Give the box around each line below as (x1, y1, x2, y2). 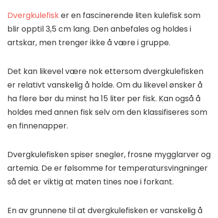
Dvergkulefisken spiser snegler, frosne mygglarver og (7, 149, 211, 161)
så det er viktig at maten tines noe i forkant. (7, 176, 174, 188)
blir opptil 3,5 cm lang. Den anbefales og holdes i (7, 23, 191, 35)
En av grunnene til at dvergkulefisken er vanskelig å (7, 205, 202, 217)
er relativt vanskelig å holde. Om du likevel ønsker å (7, 79, 202, 91)
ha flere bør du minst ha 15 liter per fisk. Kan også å (7, 93, 200, 105)
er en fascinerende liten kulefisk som (59, 10, 200, 21)
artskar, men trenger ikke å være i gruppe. (7, 37, 170, 49)
